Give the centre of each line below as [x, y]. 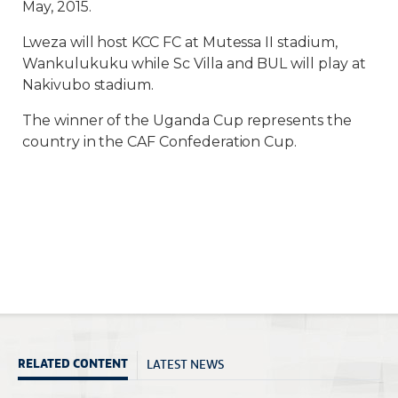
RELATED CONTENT [73, 363]
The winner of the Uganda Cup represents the [187, 120]
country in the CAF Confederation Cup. [160, 142]
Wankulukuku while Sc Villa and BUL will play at [194, 64]
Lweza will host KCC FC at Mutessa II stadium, [180, 42]
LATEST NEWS [185, 363]
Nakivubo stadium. [88, 85]
